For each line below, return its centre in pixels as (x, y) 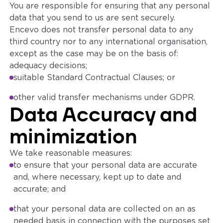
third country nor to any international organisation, (109, 42)
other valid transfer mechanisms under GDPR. (105, 98)
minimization (74, 136)
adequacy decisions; (49, 66)
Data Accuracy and (104, 114)
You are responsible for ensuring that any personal (110, 6)
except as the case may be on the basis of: (94, 54)
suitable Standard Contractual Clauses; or (95, 78)
